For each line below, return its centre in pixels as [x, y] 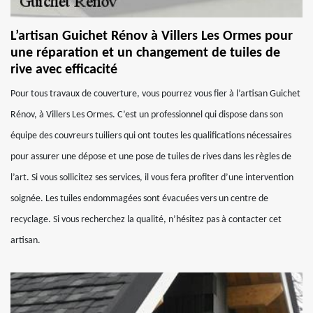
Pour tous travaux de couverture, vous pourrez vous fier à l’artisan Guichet [155, 94]
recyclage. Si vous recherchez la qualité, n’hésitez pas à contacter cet [146, 220]
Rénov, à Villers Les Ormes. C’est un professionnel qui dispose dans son [147, 115]
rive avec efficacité [64, 70]
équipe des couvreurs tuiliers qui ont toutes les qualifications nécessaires [151, 136]
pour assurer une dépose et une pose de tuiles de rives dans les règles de [151, 157]
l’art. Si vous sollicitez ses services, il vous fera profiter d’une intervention [152, 178]
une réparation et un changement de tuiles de [145, 53]
